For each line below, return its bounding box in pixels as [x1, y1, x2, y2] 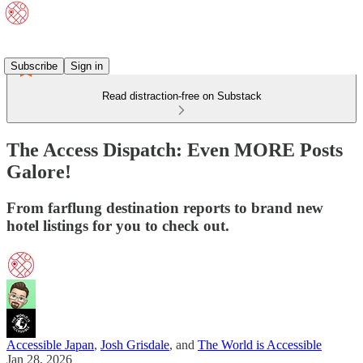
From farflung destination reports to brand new [6, 199, 323, 216]
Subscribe [11, 59, 58, 72]
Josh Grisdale [100, 337, 169, 352]
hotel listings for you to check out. [6, 216, 229, 234]
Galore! [6, 160, 71, 182]
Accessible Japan [6, 337, 94, 352]
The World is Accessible [198, 337, 322, 352]
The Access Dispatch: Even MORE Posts [6, 139, 343, 160]
